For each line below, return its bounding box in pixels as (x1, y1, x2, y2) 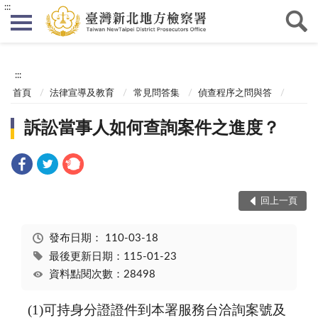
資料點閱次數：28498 (48, 269, 155, 280)
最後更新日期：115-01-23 (48, 251, 177, 262)
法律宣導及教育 (50, 88, 115, 98)
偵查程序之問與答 (197, 88, 272, 98)
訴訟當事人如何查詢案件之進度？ (24, 120, 280, 138)
